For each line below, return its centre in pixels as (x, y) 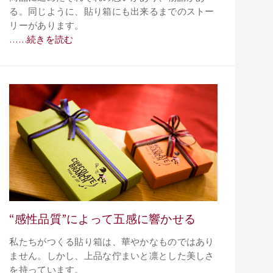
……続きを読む (41, 40)
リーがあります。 (47, 26)
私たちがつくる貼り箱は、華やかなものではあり (112, 242)
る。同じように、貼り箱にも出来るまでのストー (112, 12)
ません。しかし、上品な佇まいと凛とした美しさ (112, 256)
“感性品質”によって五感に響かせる (103, 218)
